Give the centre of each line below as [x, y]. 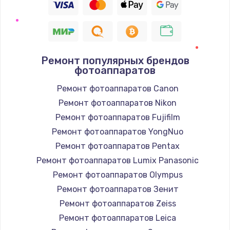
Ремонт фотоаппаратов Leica [118, 218]
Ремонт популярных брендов [115, 61]
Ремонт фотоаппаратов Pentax [118, 146]
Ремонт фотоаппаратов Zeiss [118, 204]
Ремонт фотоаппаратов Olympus [118, 175]
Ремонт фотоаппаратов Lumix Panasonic [118, 161]
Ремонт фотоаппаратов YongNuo [118, 132]
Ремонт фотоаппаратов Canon [118, 89]
